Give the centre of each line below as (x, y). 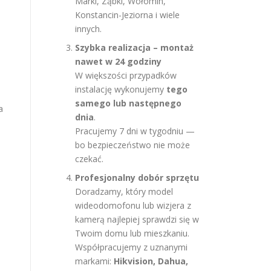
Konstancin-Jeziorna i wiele (127, 15)
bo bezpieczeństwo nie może (132, 145)
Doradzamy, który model (124, 191)
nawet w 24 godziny (118, 61)
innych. (88, 29)
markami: (94, 261)
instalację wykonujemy (121, 89)
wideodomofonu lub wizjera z (133, 205)
